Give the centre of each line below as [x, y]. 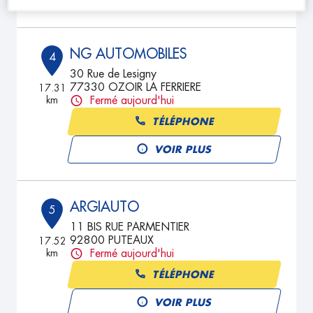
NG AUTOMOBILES [129, 54]
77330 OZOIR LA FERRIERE [136, 87]
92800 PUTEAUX [112, 240]
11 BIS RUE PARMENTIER [130, 227]
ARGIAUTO [105, 207]
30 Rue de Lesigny [114, 74]
